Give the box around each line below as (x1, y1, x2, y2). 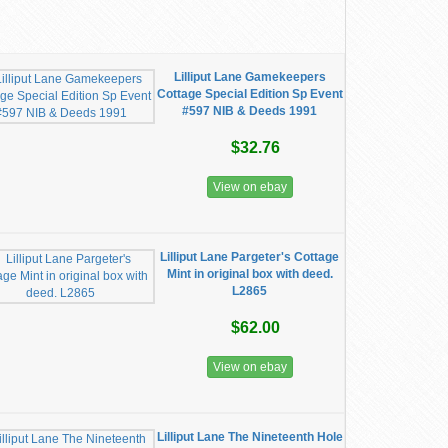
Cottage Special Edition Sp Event (156, 87, 343, 101)
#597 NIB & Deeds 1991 (182, 104, 318, 118)
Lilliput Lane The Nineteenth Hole (156, 430, 343, 444)
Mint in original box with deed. (166, 267, 333, 281)
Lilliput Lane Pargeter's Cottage (160, 250, 340, 264)
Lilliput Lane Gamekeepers (173, 70, 326, 84)
